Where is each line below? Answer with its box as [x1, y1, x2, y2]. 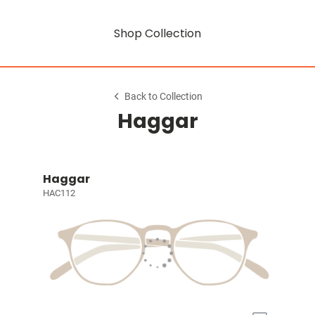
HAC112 [42, 188, 75, 198]
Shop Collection [114, 25, 201, 41]
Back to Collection [124, 91, 203, 103]
